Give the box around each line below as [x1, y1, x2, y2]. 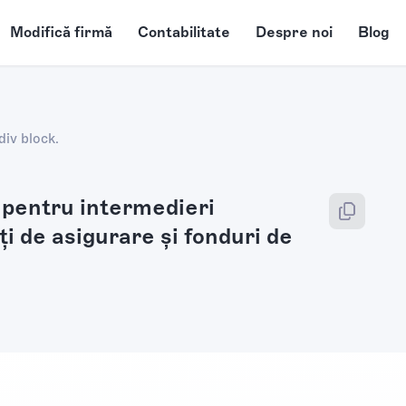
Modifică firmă [9, 24, 112, 41]
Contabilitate [137, 24, 230, 41]
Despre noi [255, 24, 333, 41]
